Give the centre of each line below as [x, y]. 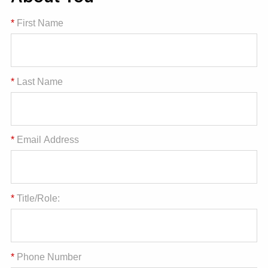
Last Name [40, 81]
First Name [40, 23]
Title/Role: [38, 199]
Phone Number [49, 257]
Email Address [48, 140]
